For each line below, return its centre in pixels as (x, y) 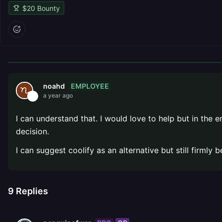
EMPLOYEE (90, 86)
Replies (31, 191)
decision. (32, 131)
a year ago (58, 95)
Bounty (47, 8)
